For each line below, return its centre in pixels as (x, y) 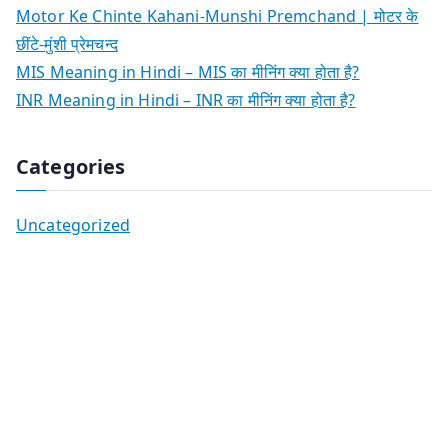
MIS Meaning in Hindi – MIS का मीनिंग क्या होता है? (188, 71)
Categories (71, 166)
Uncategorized (73, 224)
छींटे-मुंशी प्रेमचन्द (67, 43)
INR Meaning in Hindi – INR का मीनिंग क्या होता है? (186, 99)
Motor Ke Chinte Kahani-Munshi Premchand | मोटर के (217, 15)
